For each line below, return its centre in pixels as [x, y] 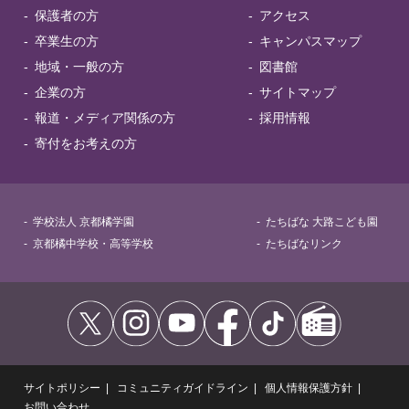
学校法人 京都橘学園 [84, 221]
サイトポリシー [62, 388]
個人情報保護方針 [309, 388]
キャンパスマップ [310, 41]
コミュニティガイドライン [183, 388]
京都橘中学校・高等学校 [93, 243]
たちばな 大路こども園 [322, 221]
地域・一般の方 [79, 66]
